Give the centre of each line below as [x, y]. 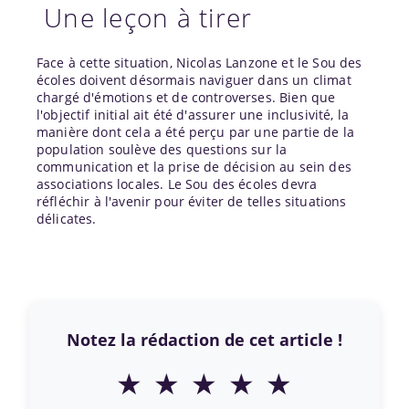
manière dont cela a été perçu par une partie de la [196, 131]
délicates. [67, 218]
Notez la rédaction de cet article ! [204, 339]
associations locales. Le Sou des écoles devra [177, 184]
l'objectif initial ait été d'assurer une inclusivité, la [193, 114]
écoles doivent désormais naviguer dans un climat [194, 79]
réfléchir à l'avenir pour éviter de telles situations [192, 201]
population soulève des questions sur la [162, 149]
